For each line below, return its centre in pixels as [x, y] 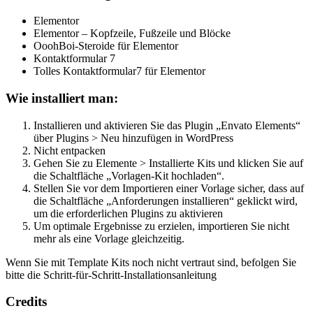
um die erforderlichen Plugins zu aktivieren [128, 213]
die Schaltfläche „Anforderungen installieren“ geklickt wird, [166, 201]
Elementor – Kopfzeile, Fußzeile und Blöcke [132, 34]
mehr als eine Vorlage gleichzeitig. [109, 238]
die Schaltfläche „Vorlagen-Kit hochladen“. [129, 175]
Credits [26, 302]
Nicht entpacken [70, 150]
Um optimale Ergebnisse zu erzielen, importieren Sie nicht [161, 226]
